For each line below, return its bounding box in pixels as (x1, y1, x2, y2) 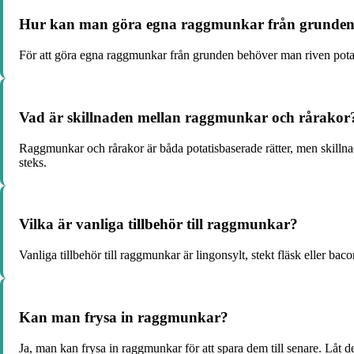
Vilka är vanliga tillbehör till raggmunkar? (19, 216, 298, 233)
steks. (19, 155, 47, 169)
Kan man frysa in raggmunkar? (19, 308, 228, 326)
